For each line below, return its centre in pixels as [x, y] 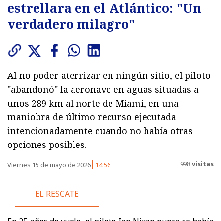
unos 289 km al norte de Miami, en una [93, 103]
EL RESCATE [57, 194]
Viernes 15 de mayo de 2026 [50, 165]
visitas [202, 164]
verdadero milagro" [71, 24]
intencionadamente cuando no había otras [100, 131]
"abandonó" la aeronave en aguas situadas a [103, 90]
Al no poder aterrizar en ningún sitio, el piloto [109, 76]
